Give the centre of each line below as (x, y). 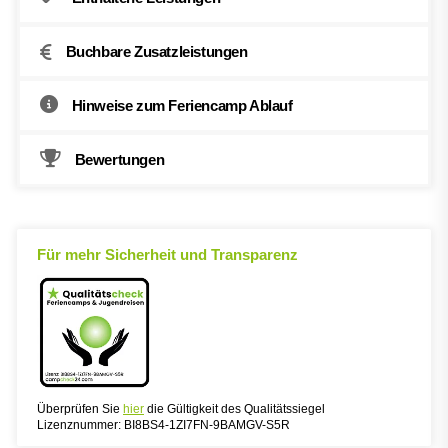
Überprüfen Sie (80, 409)
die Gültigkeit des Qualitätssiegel (234, 409)
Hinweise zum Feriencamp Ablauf (182, 106)
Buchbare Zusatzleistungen (156, 52)
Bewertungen (119, 160)
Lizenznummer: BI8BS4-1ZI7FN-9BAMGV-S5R (163, 425)
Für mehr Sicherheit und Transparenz (167, 255)
